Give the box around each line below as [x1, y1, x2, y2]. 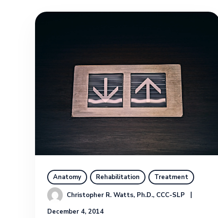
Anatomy [53, 172, 81, 182]
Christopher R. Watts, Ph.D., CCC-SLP [67, 190, 185, 200]
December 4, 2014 [47, 207, 104, 216]
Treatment [154, 172, 188, 182]
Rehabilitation [96, 172, 140, 182]
